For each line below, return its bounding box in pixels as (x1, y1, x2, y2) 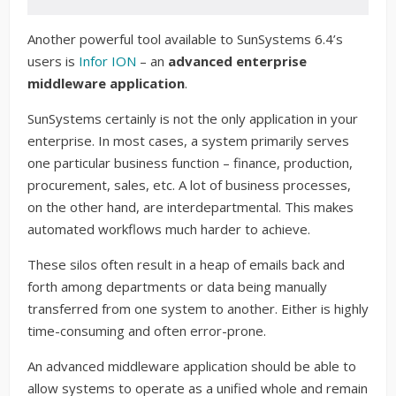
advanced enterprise (168, 51, 307, 70)
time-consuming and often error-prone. (27, 321, 270, 339)
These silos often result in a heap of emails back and (27, 255, 345, 273)
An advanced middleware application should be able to (27, 356, 356, 375)
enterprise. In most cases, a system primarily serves (27, 131, 349, 149)
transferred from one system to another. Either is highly (27, 299, 369, 317)
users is (27, 51, 79, 70)
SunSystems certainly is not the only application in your (27, 109, 358, 127)
